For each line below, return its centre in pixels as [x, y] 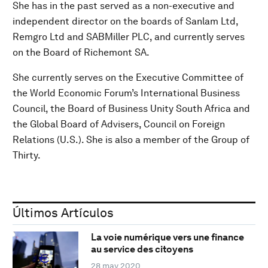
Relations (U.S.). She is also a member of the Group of [131, 139]
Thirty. [27, 155]
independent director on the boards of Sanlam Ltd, [125, 21]
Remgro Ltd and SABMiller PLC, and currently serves [129, 36]
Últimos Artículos [63, 212]
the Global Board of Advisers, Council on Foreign [119, 124]
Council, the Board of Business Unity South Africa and [131, 108]
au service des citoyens [142, 249]
